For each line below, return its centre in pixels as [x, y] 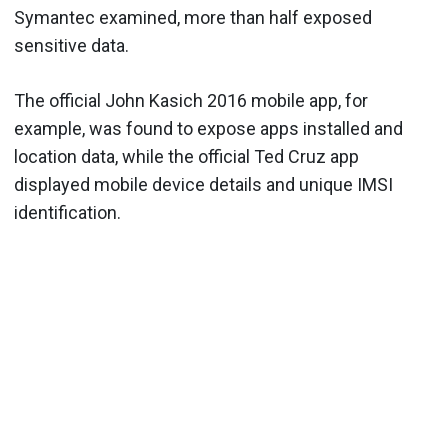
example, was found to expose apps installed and [208, 128]
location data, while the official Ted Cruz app [186, 156]
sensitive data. [71, 45]
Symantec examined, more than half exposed [193, 17]
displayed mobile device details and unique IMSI [203, 184]
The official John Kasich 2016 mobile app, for [191, 100]
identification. [67, 212]
